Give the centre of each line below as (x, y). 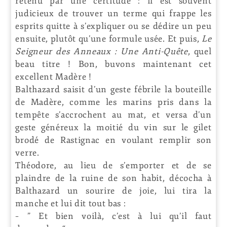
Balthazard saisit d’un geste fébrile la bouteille (113, 89)
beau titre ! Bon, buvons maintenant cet (113, 64)
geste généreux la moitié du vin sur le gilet (113, 127)
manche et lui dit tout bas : (71, 203)
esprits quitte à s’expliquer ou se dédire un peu (113, 26)
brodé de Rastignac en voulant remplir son (113, 140)
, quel (200, 51)
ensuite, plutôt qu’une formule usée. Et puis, (109, 39)
